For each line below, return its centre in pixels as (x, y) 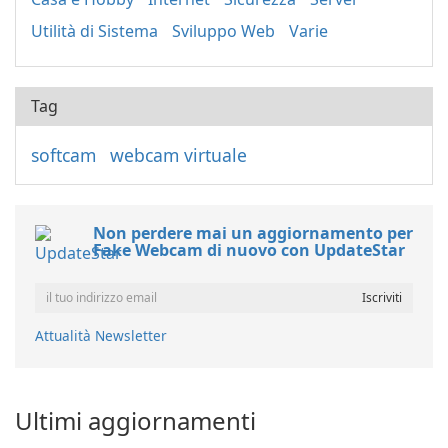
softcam (63, 154)
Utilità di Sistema (94, 30)
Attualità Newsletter (101, 335)
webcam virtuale (178, 154)
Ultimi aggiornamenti (135, 420)
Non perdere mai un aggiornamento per (253, 232)
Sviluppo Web (223, 30)
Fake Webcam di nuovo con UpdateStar (249, 249)
